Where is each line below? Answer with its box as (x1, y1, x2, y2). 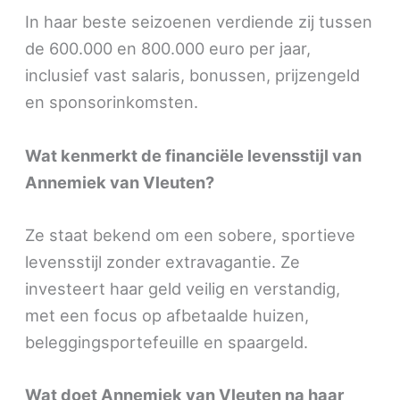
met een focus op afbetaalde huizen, (25, 304, 310, 325)
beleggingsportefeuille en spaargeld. (25, 331, 309, 352)
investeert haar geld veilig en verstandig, (25, 278, 341, 298)
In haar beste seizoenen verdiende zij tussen (25, 12, 373, 32)
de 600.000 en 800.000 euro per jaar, (25, 38, 312, 59)
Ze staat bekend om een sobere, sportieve (25, 224, 356, 245)
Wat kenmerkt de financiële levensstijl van (25, 145, 362, 165)
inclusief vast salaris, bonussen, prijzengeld (25, 65, 361, 86)
